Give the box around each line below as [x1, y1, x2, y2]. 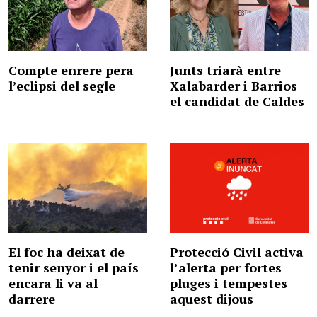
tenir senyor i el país [8, 259, 139, 277]
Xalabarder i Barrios [170, 76, 297, 94]
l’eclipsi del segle [8, 76, 115, 94]
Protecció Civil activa [170, 243, 304, 261]
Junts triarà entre [170, 61, 281, 79]
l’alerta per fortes [170, 259, 282, 277]
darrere [8, 290, 55, 308]
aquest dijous [170, 290, 253, 308]
